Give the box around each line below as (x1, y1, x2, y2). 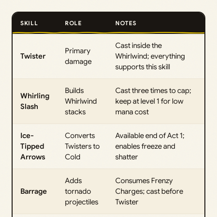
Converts (65, 131, 95, 140)
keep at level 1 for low (115, 96, 184, 106)
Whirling (20, 91, 49, 100)
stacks (65, 107, 86, 116)
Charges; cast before (115, 186, 183, 196)
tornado (65, 186, 91, 196)
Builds (65, 86, 84, 95)
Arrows (20, 152, 45, 161)
